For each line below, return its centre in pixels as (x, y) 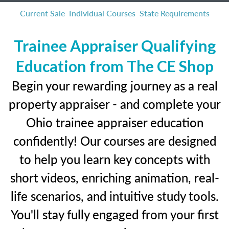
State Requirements (174, 13)
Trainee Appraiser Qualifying (114, 45)
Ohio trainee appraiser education (114, 122)
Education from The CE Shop (114, 66)
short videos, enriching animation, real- (114, 177)
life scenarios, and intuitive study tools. (114, 196)
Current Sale (42, 13)
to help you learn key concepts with (114, 159)
